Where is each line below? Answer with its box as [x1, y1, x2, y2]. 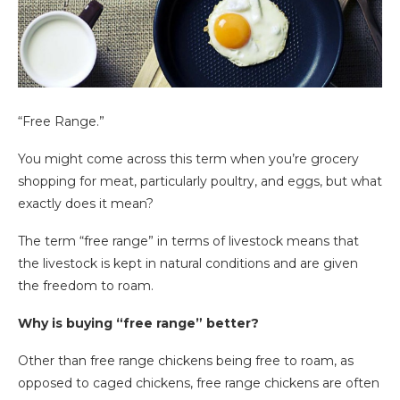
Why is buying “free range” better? [18, 315, 259, 332]
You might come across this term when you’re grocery [18, 151, 359, 168]
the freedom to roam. [18, 278, 154, 295]
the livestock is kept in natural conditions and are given [18, 255, 358, 272]
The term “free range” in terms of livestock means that [18, 233, 359, 250]
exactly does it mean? [18, 196, 154, 212]
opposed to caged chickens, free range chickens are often [18, 375, 379, 392]
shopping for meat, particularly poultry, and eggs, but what [18, 173, 382, 190]
